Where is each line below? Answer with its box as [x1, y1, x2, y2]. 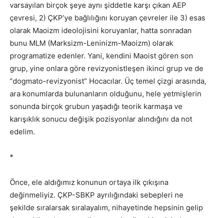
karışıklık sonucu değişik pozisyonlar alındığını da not [10, 114, 192, 124]
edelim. [10, 127, 35, 136]
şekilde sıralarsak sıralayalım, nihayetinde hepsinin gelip [10, 202, 203, 212]
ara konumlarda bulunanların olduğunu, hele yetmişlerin [10, 89, 201, 98]
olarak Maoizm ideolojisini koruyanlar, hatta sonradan [10, 25, 192, 35]
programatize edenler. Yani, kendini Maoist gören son [10, 51, 193, 60]
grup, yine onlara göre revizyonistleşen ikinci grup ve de [10, 63, 203, 73]
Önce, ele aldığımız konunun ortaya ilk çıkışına [10, 177, 168, 187]
